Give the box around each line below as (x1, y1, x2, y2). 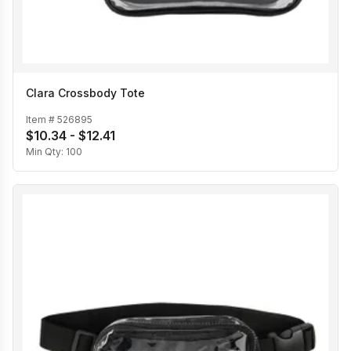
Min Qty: (26, 146, 66, 158)
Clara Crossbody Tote (26, 85, 145, 100)
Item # (26, 114, 57, 126)
